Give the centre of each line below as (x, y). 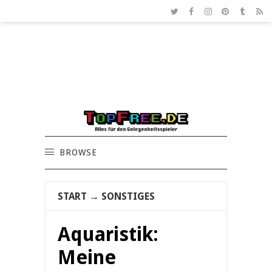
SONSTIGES (128, 197)
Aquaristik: (108, 235)
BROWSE (78, 153)
